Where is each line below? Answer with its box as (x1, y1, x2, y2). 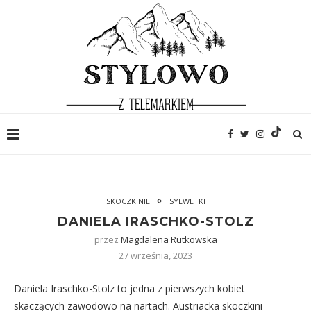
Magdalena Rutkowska (120, 233, 217, 246)
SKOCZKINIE (106, 196, 150, 206)
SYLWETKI (169, 196, 205, 206)
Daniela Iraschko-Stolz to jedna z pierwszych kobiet (14, 282, 245, 295)
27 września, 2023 (119, 249, 192, 262)
